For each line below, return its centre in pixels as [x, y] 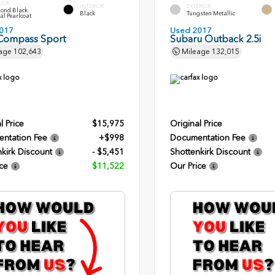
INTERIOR [91, 6]
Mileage [196, 52]
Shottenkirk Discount [210, 152]
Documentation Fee [207, 138]
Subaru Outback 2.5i [215, 39]
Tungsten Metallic [211, 13]
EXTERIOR [198, 6]
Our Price [188, 166]
